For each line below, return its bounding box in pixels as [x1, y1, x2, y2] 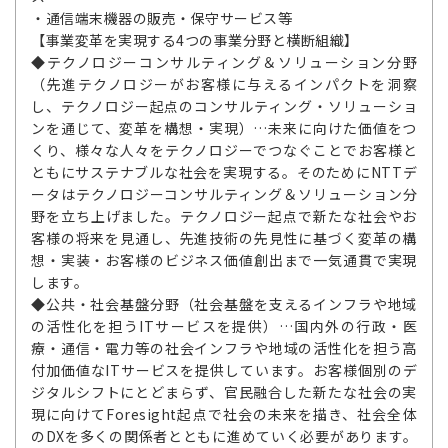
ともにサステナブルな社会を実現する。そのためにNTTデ [31, 162, 417, 182]
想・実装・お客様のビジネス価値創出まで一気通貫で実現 [31, 250, 417, 270]
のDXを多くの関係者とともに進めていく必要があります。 [31, 426, 417, 446]
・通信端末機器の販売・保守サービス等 [31, 8, 292, 28]
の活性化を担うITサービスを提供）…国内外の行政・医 [31, 316, 417, 336]
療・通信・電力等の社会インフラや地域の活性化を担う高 [31, 338, 417, 358]
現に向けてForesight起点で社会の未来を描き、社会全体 [31, 404, 417, 424]
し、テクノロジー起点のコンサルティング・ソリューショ [31, 96, 417, 116]
